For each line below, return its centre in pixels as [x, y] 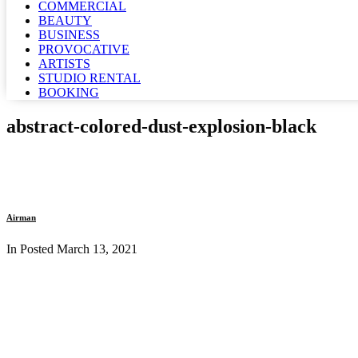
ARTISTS [64, 64]
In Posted [32, 249]
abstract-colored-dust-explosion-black [161, 126]
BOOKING [69, 92]
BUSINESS [69, 35]
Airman [21, 217]
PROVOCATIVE [84, 49]
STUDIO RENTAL [89, 78]
